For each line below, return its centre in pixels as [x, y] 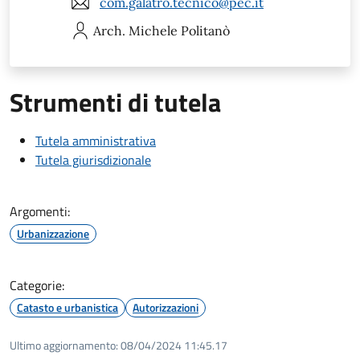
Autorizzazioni [166, 307]
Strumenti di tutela [115, 102]
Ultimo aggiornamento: [64, 345]
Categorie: [37, 285]
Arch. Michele [135, 30]
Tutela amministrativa [96, 140]
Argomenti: [40, 211]
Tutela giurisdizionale [93, 160]
